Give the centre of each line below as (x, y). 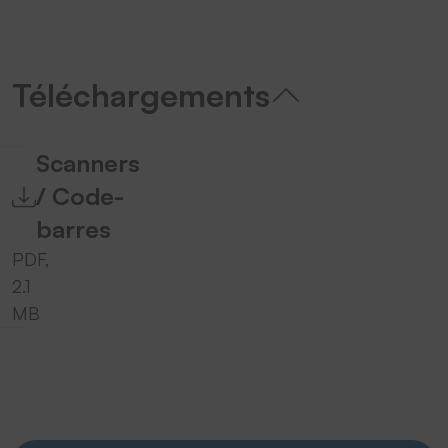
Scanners (88, 163)
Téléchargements (141, 95)
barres (73, 229)
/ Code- (80, 196)
